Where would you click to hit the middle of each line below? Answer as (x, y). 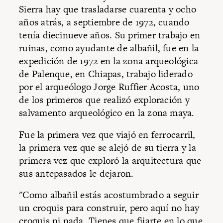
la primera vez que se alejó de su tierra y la (108, 147)
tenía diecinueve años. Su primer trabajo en (110, 35)
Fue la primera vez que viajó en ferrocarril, (107, 134)
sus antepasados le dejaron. (76, 173)
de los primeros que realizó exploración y (104, 100)
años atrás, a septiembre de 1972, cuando (104, 22)
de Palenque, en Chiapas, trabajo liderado (106, 74)
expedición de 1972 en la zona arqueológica (109, 61)
